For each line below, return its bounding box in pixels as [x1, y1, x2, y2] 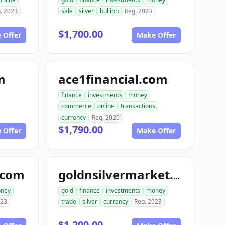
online [97, 102, 115, 110]
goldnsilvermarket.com [173, 171, 180, 182]
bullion [100, 7, 119, 15]
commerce [61, 102, 91, 110]
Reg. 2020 [92, 113, 120, 122]
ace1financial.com [58, 71, 168, 87]
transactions [121, 102, 155, 110]
